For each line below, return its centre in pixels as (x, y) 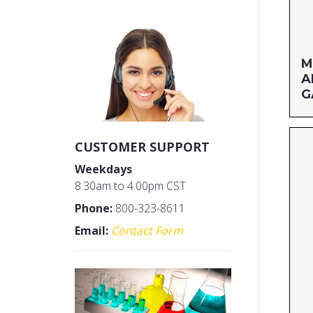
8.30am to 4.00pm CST (130, 185)
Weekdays (103, 169)
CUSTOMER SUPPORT (142, 146)
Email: (92, 230)
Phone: (94, 208)
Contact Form (147, 230)
